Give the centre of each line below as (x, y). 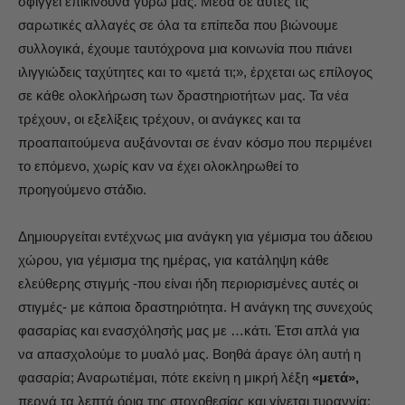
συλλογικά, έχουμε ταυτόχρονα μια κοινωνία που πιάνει (185, 48)
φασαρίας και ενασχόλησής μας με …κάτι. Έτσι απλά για (189, 330)
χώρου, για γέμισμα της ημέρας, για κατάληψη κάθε (174, 260)
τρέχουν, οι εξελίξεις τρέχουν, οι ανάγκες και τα (160, 119)
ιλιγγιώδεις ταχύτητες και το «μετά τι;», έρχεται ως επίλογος (195, 72)
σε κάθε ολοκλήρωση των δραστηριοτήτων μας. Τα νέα (184, 95)
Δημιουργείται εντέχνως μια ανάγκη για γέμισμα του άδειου (195, 236)
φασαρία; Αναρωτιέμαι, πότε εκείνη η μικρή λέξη (165, 377)
